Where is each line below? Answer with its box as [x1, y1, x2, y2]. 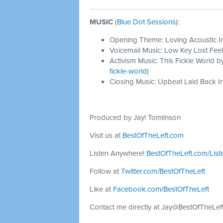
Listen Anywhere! [90, 149, 146, 158]
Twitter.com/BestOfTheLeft [121, 167, 205, 176]
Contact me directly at [90, 203, 161, 212]
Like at [90, 185, 113, 194]
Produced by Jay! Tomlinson [90, 113, 181, 122]
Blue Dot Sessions [117, 17, 176, 26]
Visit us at [90, 131, 122, 140]
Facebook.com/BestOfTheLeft [113, 185, 209, 194]
